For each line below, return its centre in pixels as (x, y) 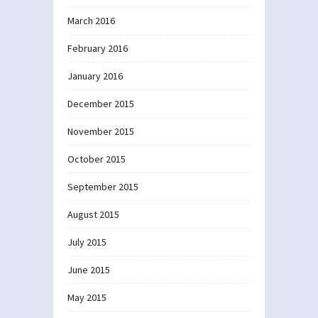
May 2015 (87, 297)
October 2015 (97, 159)
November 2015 (101, 131)
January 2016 (95, 76)
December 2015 (101, 103)
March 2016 (91, 20)
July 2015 (87, 242)
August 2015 (93, 214)
